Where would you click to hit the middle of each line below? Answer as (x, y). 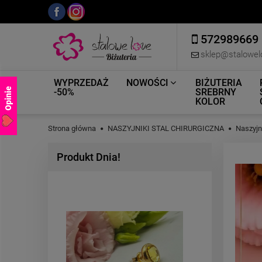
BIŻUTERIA (219, 83)
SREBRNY (216, 92)
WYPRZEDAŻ (81, 83)
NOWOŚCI (147, 83)
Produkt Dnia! (89, 157)
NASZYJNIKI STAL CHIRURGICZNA (166, 128)
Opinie (8, 99)
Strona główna (72, 128)
